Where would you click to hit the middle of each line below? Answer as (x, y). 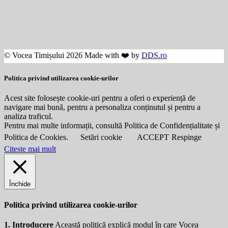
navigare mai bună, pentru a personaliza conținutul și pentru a (102, 107)
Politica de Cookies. (37, 137)
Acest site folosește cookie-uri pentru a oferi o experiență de (100, 98)
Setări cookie (101, 137)
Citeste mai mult (30, 149)
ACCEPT (153, 137)
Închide (20, 184)
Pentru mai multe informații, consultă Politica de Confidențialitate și (112, 126)
